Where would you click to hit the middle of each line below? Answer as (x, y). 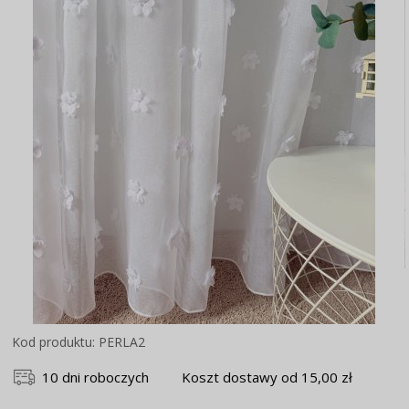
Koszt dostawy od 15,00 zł (267, 377)
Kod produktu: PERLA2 (79, 341)
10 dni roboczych (96, 377)
